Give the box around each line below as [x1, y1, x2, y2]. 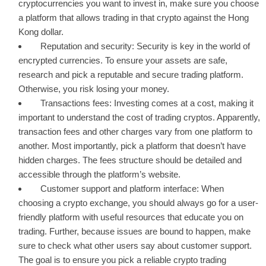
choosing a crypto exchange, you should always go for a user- [18, 197, 258, 208]
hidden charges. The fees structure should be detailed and [18, 154, 242, 165]
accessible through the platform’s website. [18, 169, 183, 179]
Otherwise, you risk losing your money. [18, 83, 172, 94]
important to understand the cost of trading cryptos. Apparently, [18, 112, 260, 122]
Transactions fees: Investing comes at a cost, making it [40, 97, 254, 108]
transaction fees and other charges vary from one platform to [18, 126, 252, 137]
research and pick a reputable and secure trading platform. [18, 69, 243, 80]
